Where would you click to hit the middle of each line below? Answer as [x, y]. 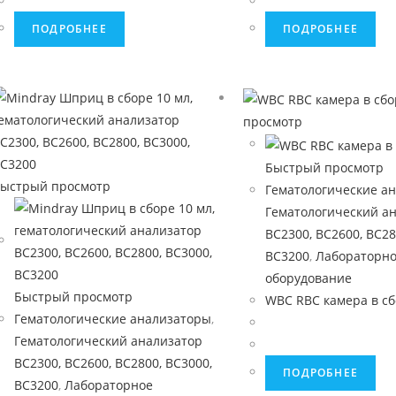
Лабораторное [109, 385]
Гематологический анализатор [108, 341]
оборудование [309, 278]
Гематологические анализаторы [113, 319]
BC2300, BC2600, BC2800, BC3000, [113, 363]
